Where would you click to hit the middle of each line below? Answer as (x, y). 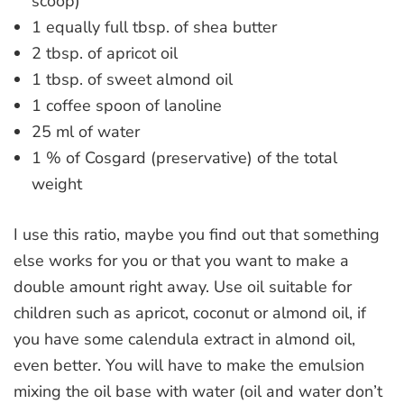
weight (57, 184)
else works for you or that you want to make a (181, 260)
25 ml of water (86, 131)
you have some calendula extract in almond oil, (184, 339)
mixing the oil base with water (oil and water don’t (198, 391)
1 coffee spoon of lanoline (127, 105)
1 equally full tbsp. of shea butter (154, 27)
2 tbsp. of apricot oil (105, 53)
